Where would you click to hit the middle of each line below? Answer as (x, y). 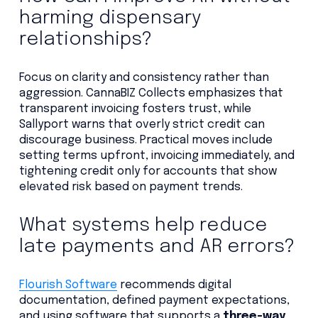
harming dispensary (110, 18)
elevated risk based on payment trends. (131, 187)
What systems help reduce (143, 226)
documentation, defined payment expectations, (154, 301)
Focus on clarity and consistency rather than (144, 78)
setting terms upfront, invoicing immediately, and (157, 156)
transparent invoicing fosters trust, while (135, 109)
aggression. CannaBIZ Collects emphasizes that (151, 94)
